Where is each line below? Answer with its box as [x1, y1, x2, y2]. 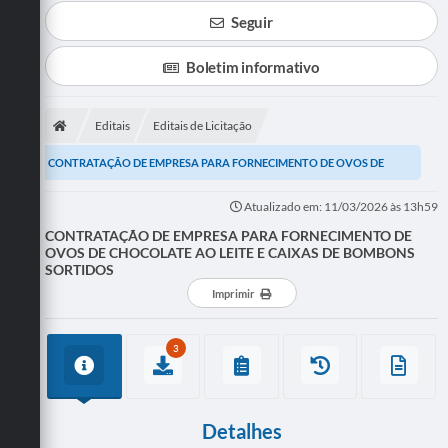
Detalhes [201, 418, 282, 443]
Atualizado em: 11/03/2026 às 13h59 [242, 198, 438, 214]
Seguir [231, 12, 273, 31]
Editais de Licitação [153, 117, 252, 133]
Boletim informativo [186, 57, 320, 76]
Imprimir [212, 286, 255, 300]
